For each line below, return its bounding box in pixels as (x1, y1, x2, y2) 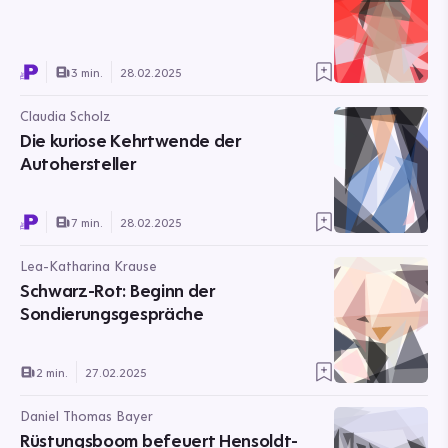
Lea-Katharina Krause (20, 257, 157, 275)
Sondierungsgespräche (20, 302, 204, 325)
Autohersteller (20, 152, 136, 175)
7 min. (71, 214, 103, 230)
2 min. (36, 364, 68, 380)
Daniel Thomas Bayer (20, 407, 153, 425)
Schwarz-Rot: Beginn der (20, 279, 215, 302)
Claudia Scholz (20, 107, 111, 125)
